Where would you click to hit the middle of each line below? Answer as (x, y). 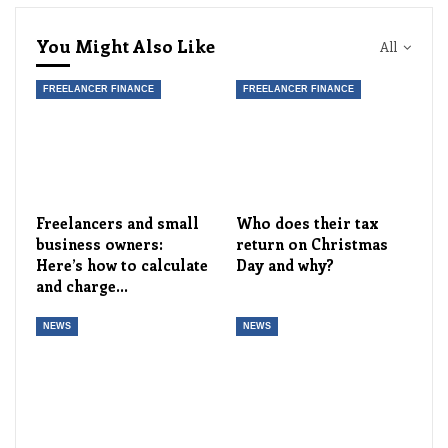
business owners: (99, 244)
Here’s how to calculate (122, 265)
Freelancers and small (117, 223)
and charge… (82, 286)
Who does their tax (307, 223)
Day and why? (285, 265)
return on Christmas (312, 244)
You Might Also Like (125, 45)
